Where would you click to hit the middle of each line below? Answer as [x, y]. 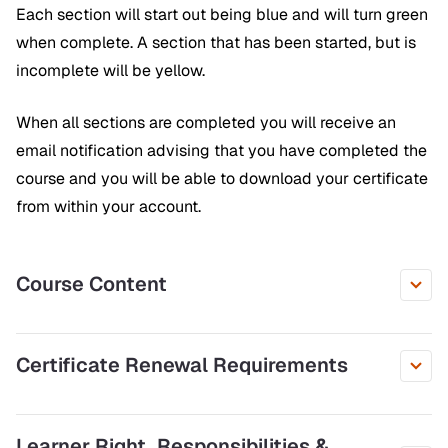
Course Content [91, 284]
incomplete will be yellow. [110, 70]
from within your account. [108, 206]
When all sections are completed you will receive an [206, 122]
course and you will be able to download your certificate [222, 178]
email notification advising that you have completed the [221, 150]
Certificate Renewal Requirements [182, 365]
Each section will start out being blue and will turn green [222, 14]
